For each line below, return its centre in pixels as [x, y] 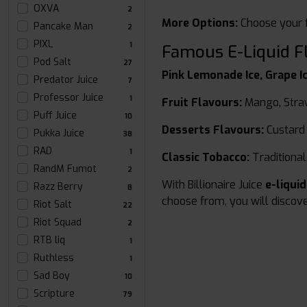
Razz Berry [58, 187]
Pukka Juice [59, 133]
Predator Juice [66, 80]
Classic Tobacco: [206, 157]
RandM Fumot [65, 169]
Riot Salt [53, 205]
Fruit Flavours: [202, 102]
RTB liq [49, 240]
